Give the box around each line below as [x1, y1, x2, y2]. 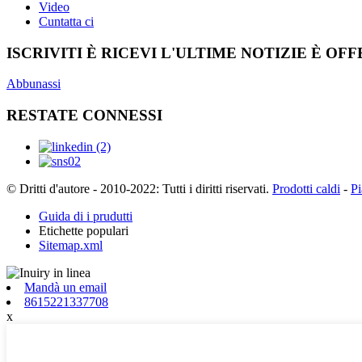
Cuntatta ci [39, 14, 94, 28]
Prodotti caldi [272, 181, 340, 196]
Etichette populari [39, 223, 128, 238]
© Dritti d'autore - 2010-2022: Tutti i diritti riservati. [6, 181, 269, 196]
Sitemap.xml [39, 238, 103, 252]
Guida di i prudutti [39, 208, 133, 223]
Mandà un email [24, 280, 107, 294]
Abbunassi [6, 77, 61, 91]
